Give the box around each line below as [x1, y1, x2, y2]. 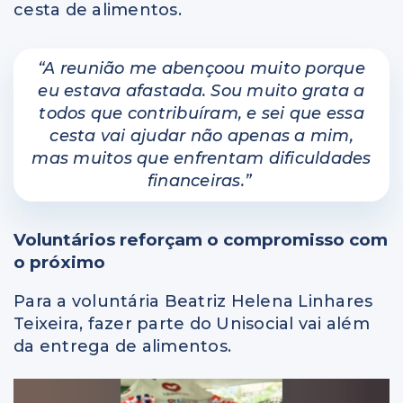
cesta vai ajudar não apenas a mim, [49, 126, 354, 147]
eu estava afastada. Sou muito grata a [38, 81, 365, 102]
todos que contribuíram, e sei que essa [39, 103, 364, 124]
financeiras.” [147, 171, 251, 192]
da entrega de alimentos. [13, 336, 231, 356]
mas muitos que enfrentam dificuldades [31, 148, 372, 169]
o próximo [13, 252, 105, 273]
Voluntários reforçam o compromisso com [13, 229, 388, 251]
